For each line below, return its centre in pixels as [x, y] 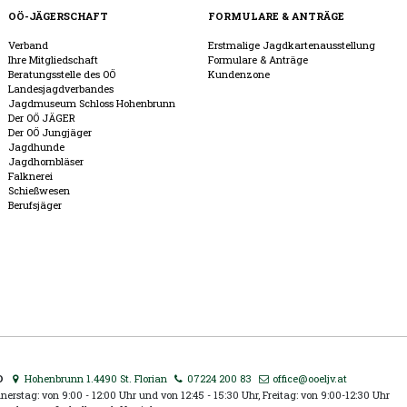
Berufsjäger [35, 205]
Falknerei [31, 176]
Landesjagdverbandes [61, 89]
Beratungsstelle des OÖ [62, 74]
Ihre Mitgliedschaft [54, 60]
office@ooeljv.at [309, 379]
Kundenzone [239, 74]
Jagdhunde [37, 147]
